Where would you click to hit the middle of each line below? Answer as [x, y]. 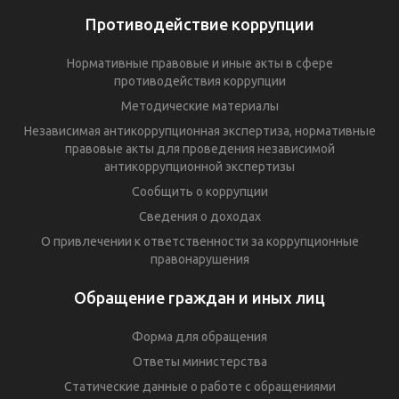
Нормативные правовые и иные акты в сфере [199, 63]
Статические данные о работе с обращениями [199, 386]
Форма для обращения [199, 336]
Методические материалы [199, 106]
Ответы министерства [199, 361]
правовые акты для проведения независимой [199, 148]
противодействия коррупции [199, 81]
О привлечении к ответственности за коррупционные [199, 241]
